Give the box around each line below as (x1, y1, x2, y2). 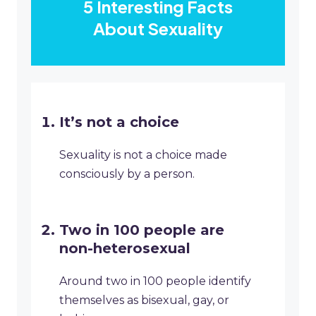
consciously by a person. (59, 167, 195, 181)
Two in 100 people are (59, 221, 224, 239)
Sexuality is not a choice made (59, 148, 227, 162)
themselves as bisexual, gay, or (59, 293, 229, 308)
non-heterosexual (59, 240, 190, 257)
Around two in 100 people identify (59, 274, 251, 288)
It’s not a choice (59, 114, 179, 131)
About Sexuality (93, 18, 223, 39)
